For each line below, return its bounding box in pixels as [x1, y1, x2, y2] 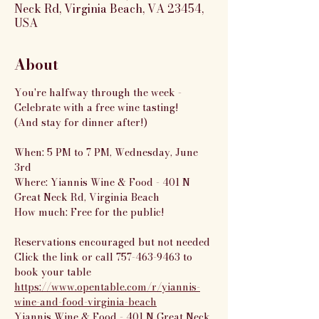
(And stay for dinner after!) [14, 115, 147, 130]
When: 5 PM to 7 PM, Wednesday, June [14, 145, 201, 160]
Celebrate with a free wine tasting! [14, 100, 179, 115]
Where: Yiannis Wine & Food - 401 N [14, 174, 193, 190]
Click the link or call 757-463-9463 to [14, 249, 195, 265]
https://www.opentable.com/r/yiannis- [14, 279, 200, 295]
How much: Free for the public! [14, 204, 164, 220]
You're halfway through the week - [14, 85, 184, 100]
